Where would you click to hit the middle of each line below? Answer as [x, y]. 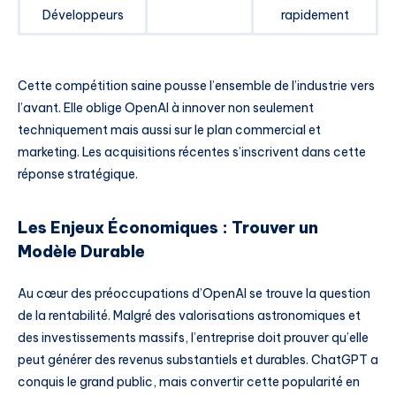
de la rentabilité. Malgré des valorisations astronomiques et [189, 315]
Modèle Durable [81, 251]
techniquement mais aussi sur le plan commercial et [169, 129]
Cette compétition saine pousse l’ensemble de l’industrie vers [196, 85]
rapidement [315, 15]
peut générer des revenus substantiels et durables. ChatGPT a [198, 359]
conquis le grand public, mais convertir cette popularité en [189, 381]
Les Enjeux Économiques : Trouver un [168, 227]
